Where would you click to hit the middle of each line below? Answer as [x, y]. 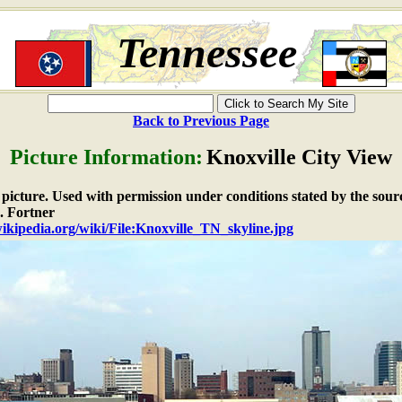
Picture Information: [106, 157]
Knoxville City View [299, 157]
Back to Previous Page [201, 121]
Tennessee [207, 52]
